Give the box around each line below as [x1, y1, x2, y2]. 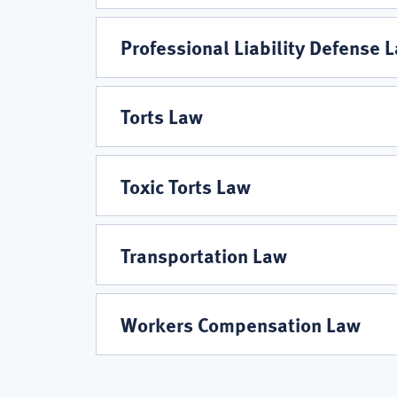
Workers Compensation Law [121, 309, 361, 339]
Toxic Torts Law [121, 171, 251, 200]
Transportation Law [121, 240, 287, 269]
